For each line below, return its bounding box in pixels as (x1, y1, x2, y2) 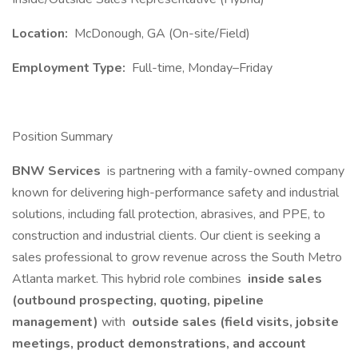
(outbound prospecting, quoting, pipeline (12, 292, 264, 309)
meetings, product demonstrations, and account (12, 335, 306, 352)
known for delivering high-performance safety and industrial (12, 184, 339, 201)
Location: (12, 25, 71, 42)
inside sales (245, 270, 322, 288)
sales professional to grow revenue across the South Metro (12, 249, 342, 266)
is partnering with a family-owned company (104, 162, 344, 180)
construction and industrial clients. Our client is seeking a (12, 227, 320, 245)
